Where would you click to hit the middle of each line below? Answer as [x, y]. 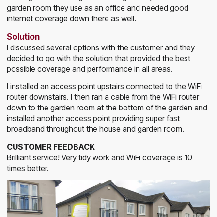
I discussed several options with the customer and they [101, 47]
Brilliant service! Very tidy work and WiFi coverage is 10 [100, 157]
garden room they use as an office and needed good [98, 8]
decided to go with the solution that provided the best [99, 58]
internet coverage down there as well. [71, 19]
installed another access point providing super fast [93, 118]
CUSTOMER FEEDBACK [51, 147]
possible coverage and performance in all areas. [90, 69]
